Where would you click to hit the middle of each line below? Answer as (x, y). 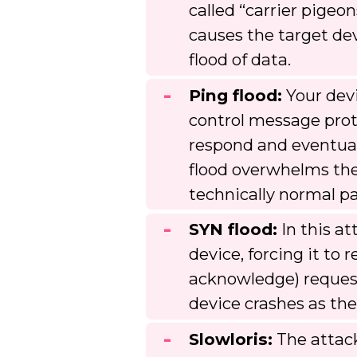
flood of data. (240, 60)
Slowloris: (231, 339)
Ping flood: (236, 95)
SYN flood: (233, 229)
